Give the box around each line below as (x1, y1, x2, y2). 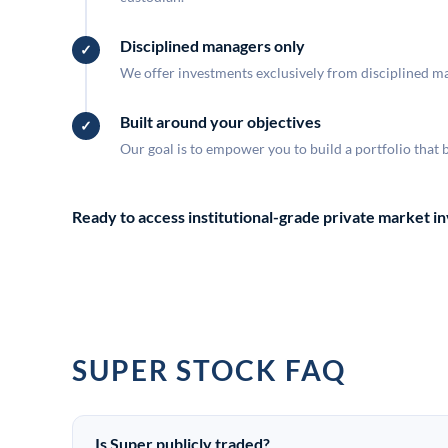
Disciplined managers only (120, 36, 305, 55)
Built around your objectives (120, 112, 321, 131)
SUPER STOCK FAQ (72, 353, 346, 387)
